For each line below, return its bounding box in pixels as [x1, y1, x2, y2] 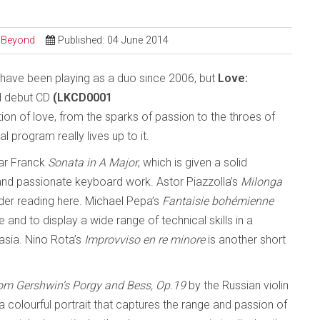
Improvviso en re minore [84, 233, 205, 246]
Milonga [241, 175, 282, 189]
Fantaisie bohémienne [162, 194, 274, 208]
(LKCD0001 [50, 91, 112, 104]
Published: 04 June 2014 [58, 34, 169, 46]
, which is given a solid [138, 156, 247, 169]
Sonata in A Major [48, 156, 138, 169]
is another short [205, 233, 286, 246]
